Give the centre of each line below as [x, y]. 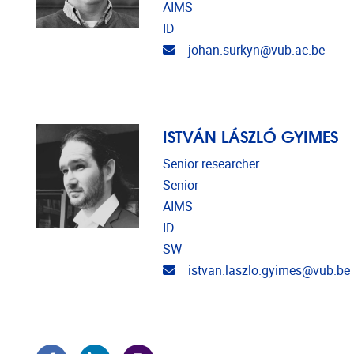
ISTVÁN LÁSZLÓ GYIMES [250, 136]
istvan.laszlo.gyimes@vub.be [269, 271]
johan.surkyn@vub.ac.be [256, 50]
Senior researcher [211, 164]
